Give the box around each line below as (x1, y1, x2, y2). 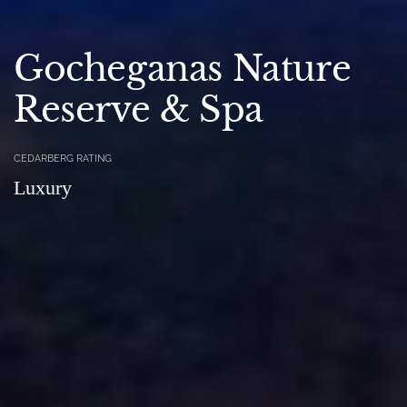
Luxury (14, 176, 72, 200)
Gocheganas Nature (14, 47, 352, 91)
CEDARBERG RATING (14, 153, 112, 165)
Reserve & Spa (14, 88, 263, 132)
